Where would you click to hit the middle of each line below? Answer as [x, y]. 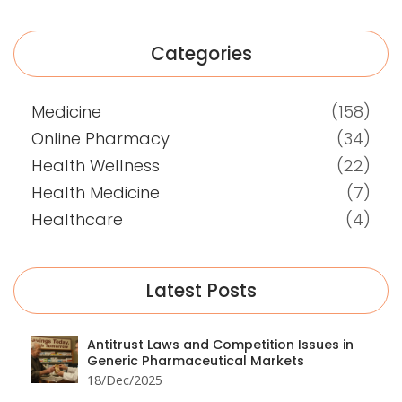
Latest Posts [201, 291]
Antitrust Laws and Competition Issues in [220, 345]
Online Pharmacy [100, 139]
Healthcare [77, 220]
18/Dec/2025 [125, 380]
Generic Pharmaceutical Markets [196, 361]
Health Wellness [96, 166]
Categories [201, 54]
